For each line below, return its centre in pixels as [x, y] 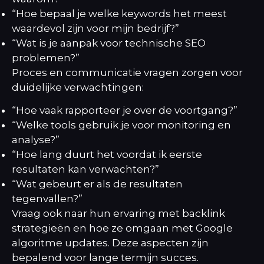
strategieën [41, 228]
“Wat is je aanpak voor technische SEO [109, 43]
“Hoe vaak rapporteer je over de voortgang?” [125, 110]
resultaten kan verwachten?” [85, 169]
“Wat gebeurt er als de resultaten [97, 184]
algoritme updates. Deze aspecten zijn [110, 243]
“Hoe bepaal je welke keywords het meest [119, 13]
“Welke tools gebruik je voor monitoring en [121, 125]
